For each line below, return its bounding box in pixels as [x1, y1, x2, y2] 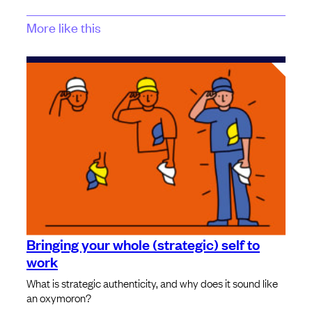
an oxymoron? [26, 289, 91, 305]
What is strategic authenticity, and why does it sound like [26, 274, 278, 290]
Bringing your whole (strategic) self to [26, 233, 260, 253]
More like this [26, 18, 101, 36]
